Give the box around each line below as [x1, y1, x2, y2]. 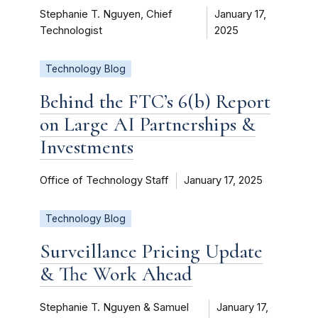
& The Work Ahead [40, 262, 192, 287]
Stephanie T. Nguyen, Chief [40, 8, 172, 21]
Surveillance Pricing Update [40, 239, 263, 264]
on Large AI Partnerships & [40, 112, 256, 137]
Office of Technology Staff [40, 174, 169, 187]
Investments [40, 135, 133, 160]
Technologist [40, 24, 102, 38]
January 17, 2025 [184, 174, 263, 187]
